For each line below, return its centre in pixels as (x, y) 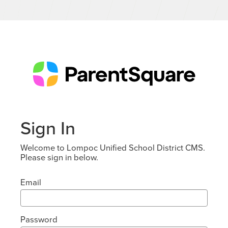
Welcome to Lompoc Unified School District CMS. (113, 148)
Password (39, 219)
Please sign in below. (59, 157)
